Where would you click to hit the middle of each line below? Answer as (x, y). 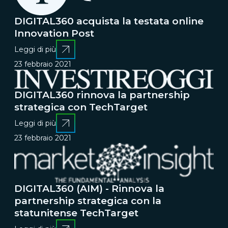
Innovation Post (54, 34)
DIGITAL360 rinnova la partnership (102, 95)
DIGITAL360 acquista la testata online (109, 21)
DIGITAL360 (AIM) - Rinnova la (89, 188)
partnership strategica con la (88, 201)
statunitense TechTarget (76, 213)
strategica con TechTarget (81, 107)
